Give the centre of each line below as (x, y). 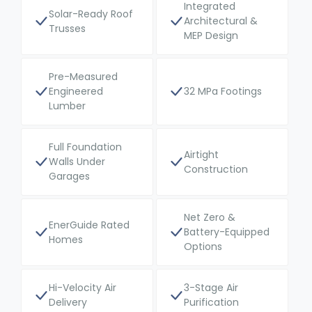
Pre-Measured (83, 77)
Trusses (67, 28)
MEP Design (211, 36)
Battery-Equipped (227, 232)
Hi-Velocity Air (83, 288)
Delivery (68, 303)
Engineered (76, 92)
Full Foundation (85, 147)
